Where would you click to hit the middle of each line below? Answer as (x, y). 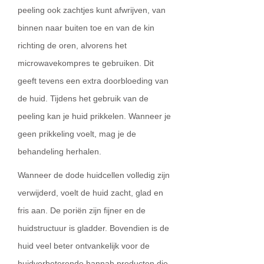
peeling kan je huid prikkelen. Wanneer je (94, 116)
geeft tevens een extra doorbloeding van (93, 81)
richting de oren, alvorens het (72, 45)
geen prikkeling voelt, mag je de (77, 134)
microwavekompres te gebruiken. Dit (86, 63)
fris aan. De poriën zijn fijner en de (82, 210)
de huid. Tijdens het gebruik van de (83, 98)
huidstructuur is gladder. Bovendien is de (93, 228)
